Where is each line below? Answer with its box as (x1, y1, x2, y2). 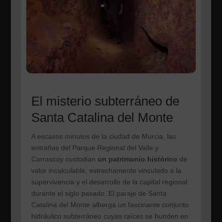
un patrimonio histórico (97, 155, 177, 163)
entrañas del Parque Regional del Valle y (31, 143, 159, 152)
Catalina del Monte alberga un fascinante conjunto (31, 200, 189, 209)
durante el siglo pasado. (31, 189, 109, 197)
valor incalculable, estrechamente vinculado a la (31, 166, 181, 174)
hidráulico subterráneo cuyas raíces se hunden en (31, 212, 188, 220)
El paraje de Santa (108, 189, 166, 197)
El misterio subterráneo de (31, 93, 179, 109)
